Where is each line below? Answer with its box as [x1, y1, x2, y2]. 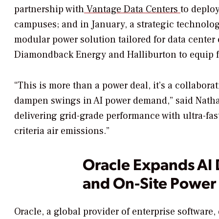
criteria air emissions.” [14, 125, 109, 138]
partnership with [14, 3, 84, 16]
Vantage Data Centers [84, 3, 180, 16]
